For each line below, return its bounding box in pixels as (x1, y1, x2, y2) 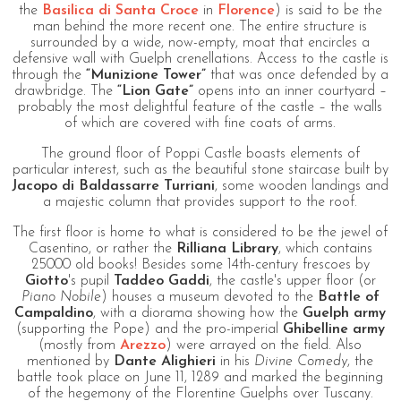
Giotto (24, 273, 68, 288)
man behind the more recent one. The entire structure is (33, 19, 368, 34)
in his (216, 354, 255, 369)
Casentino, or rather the (28, 241, 176, 256)
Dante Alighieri (114, 354, 217, 369)
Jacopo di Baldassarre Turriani (12, 178, 216, 193)
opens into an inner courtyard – (192, 83, 387, 98)
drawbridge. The (13, 83, 117, 98)
